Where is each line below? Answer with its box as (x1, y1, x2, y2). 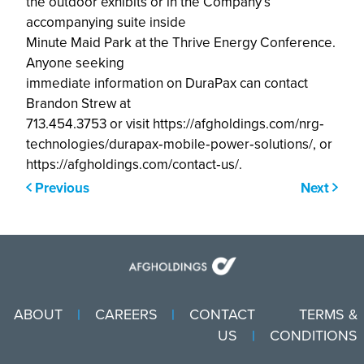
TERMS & (299, 306, 358, 323)
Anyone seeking (26, 54, 125, 71)
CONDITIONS (270, 327, 358, 344)
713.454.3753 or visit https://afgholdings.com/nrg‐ (26, 115, 325, 132)
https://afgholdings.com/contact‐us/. (26, 155, 243, 173)
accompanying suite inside (26, 13, 187, 31)
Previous (31, 180, 89, 197)
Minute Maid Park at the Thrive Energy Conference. (26, 33, 336, 51)
